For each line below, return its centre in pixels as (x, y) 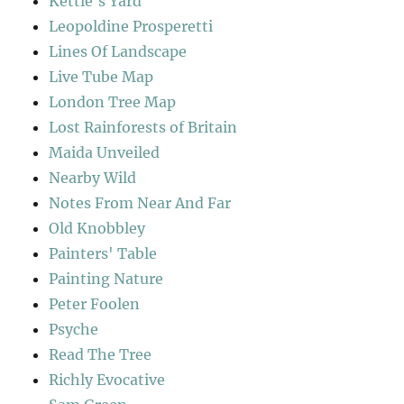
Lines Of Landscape (118, 52)
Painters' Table (103, 254)
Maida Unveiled (105, 153)
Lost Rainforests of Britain (143, 128)
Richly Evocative (107, 380)
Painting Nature (106, 279)
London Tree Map (113, 102)
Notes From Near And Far (140, 203)
